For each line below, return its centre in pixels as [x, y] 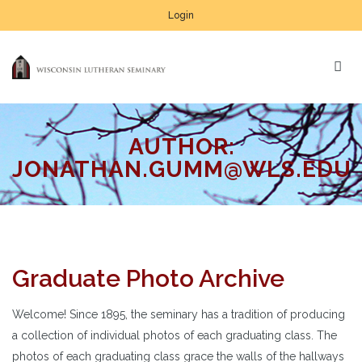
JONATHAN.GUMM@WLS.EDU [182, 169]
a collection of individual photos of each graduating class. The [175, 335]
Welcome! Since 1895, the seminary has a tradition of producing [179, 314]
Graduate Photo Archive [148, 278]
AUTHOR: [182, 146]
